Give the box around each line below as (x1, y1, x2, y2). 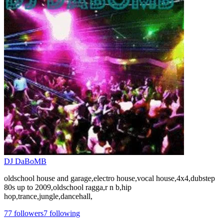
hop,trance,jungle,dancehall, (4, 191, 92, 200)
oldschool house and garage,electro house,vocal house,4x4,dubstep (4, 173, 215, 182)
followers (12, 208, 43, 217)
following (47, 208, 80, 217)
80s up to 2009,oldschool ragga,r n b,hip (4, 182, 131, 191)
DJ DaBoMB (4, 156, 46, 165)
